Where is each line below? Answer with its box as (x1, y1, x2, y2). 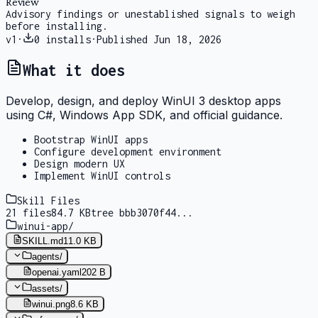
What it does (23, 61, 125, 80)
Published (97, 33, 153, 45)
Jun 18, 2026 (153, 33, 221, 45)
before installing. (6, 19, 108, 32)
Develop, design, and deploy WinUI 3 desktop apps (6, 94, 281, 109)
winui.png (32, 298, 71, 309)
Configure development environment (34, 146, 221, 158)
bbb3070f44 (119, 207, 176, 219)
